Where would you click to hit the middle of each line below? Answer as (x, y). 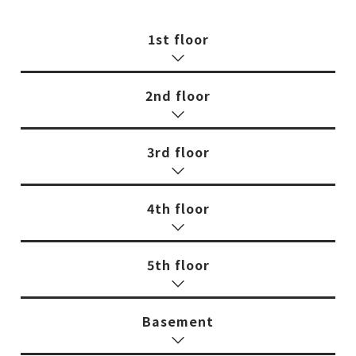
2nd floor (178, 95)
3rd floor (178, 151)
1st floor (178, 39)
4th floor (178, 208)
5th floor (178, 264)
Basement (178, 321)
